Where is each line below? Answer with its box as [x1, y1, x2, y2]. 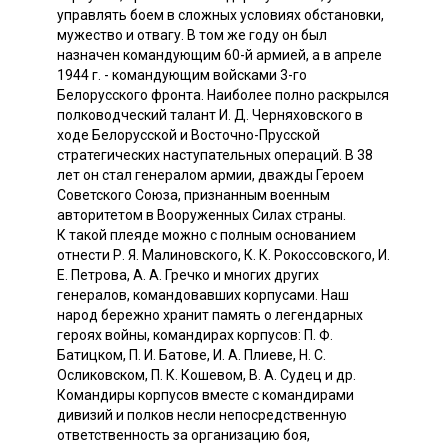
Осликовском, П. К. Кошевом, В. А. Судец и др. [57, 366, 356, 383]
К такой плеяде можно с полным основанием [57, 226, 356, 243]
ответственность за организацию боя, [57, 426, 310, 443]
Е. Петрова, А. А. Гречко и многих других [57, 266, 319, 283]
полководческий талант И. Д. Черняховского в [57, 106, 363, 123]
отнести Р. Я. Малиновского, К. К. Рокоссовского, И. [57, 246, 390, 263]
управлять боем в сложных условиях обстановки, [57, 6, 384, 23]
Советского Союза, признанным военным [57, 186, 330, 203]
